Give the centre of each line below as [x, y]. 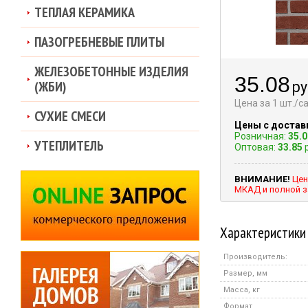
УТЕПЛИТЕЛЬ [69, 146]
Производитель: [255, 257]
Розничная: [261, 136]
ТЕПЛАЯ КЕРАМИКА [85, 12]
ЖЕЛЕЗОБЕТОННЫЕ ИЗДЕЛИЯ [111, 71]
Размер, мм [245, 273]
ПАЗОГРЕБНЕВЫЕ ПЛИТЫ [99, 42]
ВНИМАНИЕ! [262, 179]
